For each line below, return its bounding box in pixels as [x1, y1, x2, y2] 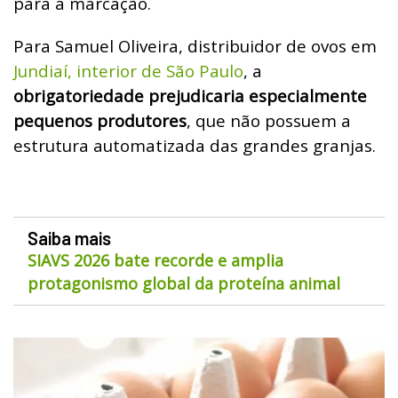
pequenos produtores [13, 108, 187, 131]
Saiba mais [28, 227, 111, 249]
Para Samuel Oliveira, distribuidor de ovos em [13, 34, 377, 57]
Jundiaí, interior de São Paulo [13, 59, 243, 82]
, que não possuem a [187, 108, 351, 131]
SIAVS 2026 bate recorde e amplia [28, 249, 283, 271]
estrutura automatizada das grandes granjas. [13, 133, 376, 156]
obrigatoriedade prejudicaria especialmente [13, 84, 367, 107]
